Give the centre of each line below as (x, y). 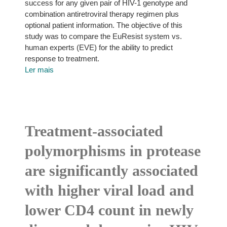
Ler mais (39, 70)
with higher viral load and (109, 190)
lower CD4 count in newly (109, 210)
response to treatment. (62, 59)
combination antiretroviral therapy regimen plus (102, 14)
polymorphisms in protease (112, 151)
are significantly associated (111, 171)
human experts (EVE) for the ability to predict (99, 47)
